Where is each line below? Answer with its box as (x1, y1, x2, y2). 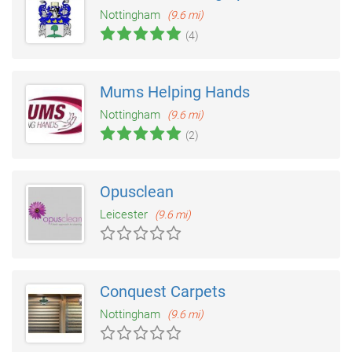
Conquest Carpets (100, 282, 225, 302)
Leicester (100, 207, 151, 222)
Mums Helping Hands (100, 82, 250, 102)
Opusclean (100, 182, 174, 202)
